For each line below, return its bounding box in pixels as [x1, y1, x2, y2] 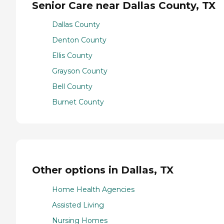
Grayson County [52, 66, 107, 76]
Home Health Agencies [52, 184, 134, 194]
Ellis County [52, 51, 92, 60]
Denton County [52, 35, 106, 45]
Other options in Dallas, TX [32, 163, 173, 176]
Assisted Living [52, 200, 104, 209]
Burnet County [52, 97, 104, 107]
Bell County [52, 82, 92, 91]
